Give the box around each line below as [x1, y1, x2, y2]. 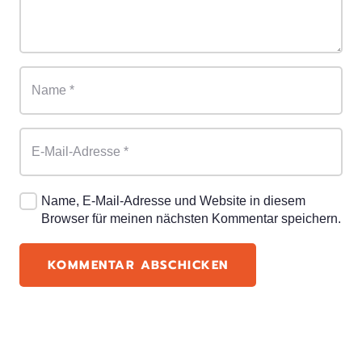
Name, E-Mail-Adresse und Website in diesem [40, 193, 305, 208]
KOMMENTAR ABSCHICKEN [47, 255, 229, 274]
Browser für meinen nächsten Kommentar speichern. [40, 211, 341, 225]
